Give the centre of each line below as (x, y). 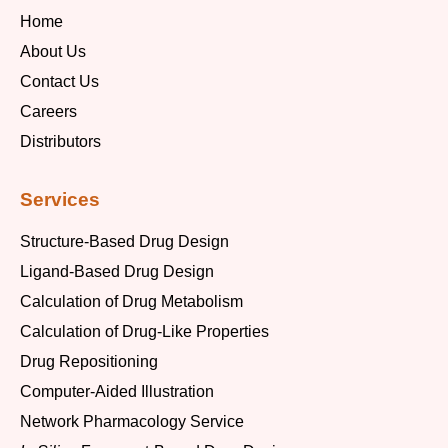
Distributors (60, 142)
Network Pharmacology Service (132, 422)
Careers (48, 112)
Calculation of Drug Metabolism (131, 302)
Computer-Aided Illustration (117, 392)
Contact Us (59, 82)
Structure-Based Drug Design (124, 242)
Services (60, 200)
